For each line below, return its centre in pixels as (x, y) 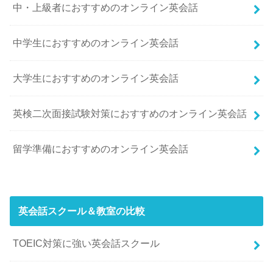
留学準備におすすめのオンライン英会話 (101, 148)
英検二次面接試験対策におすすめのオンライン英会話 (130, 114)
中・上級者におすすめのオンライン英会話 (106, 8)
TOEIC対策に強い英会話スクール (87, 243)
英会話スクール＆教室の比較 (81, 211)
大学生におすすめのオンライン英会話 (96, 78)
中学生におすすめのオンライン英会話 (96, 43)
